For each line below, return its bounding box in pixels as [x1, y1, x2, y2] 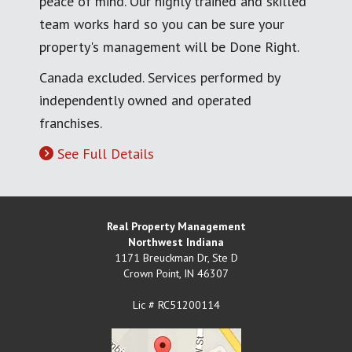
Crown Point [123, 266, 179, 280]
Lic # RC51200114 [132, 297, 220, 312]
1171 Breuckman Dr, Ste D [114, 250, 238, 265]
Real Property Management [106, 218, 246, 233]
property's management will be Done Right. [39, 37, 299, 56]
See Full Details [57, 144, 154, 163]
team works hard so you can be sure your [39, 14, 284, 33]
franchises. [39, 113, 102, 132]
